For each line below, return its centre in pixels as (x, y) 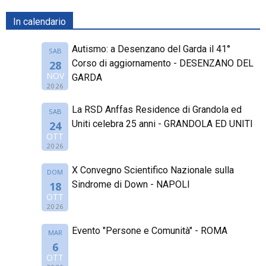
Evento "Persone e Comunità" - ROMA (149, 230)
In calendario (39, 22)
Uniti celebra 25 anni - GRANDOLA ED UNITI (162, 123)
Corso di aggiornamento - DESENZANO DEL (162, 63)
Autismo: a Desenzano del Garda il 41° (151, 49)
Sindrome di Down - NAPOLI (131, 184)
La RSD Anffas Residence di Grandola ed (156, 109)
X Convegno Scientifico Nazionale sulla (153, 170)
